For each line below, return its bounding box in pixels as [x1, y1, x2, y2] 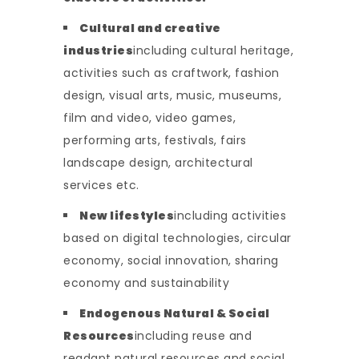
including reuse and [134, 328, 252, 345]
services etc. [63, 177, 139, 194]
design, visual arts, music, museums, [63, 87, 281, 104]
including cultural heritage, [133, 42, 293, 59]
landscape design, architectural [63, 155, 253, 171]
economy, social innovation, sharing [63, 252, 279, 269]
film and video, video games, [63, 110, 236, 127]
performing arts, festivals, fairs [63, 132, 247, 149]
